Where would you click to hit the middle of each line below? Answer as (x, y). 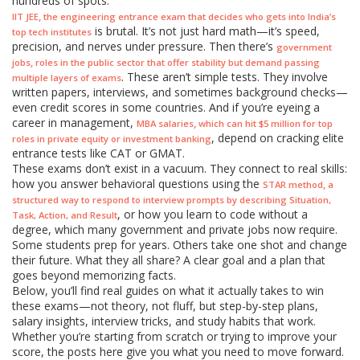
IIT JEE (25, 16)
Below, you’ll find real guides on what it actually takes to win (168, 290)
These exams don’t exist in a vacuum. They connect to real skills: (180, 168)
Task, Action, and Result (65, 215)
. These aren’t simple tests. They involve (225, 77)
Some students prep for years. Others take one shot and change (180, 245)
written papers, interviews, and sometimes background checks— (180, 92)
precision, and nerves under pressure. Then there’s (144, 46)
